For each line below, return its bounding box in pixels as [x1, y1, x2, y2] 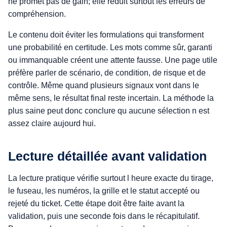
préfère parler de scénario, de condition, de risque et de [8, 68, 206, 77]
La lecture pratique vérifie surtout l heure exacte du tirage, [8, 174, 213, 182]
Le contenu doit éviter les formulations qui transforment [8, 30, 204, 39]
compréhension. [8, 10, 66, 18]
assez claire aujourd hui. [8, 119, 96, 128]
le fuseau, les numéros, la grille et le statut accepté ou [8, 186, 200, 195]
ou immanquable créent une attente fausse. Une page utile [8, 56, 217, 64]
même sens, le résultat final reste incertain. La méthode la [8, 94, 214, 102]
